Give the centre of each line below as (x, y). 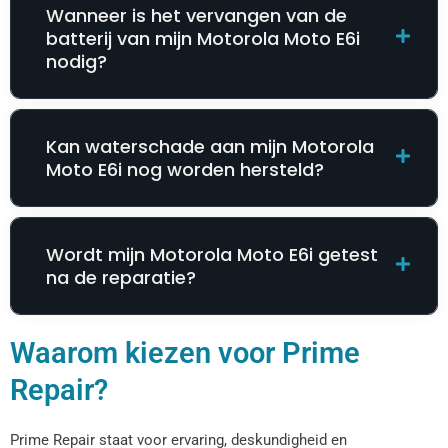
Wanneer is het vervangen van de (196, 16)
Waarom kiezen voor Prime (185, 353)
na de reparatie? (121, 278)
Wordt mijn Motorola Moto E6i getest (212, 255)
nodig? (76, 62)
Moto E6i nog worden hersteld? (185, 170)
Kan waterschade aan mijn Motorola (210, 147)
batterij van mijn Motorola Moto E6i (203, 39)
